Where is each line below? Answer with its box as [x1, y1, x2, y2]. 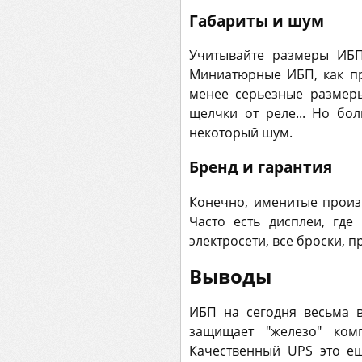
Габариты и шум [189, 10, 324, 31]
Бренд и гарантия [189, 157, 332, 178]
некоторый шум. [189, 124, 293, 142]
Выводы [189, 262, 271, 289]
